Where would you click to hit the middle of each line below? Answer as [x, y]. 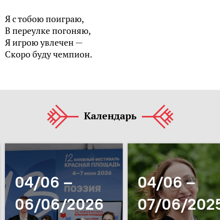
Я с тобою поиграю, [44, 19]
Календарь [110, 116]
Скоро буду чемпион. [49, 54]
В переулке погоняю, [48, 31]
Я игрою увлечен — [44, 42]
